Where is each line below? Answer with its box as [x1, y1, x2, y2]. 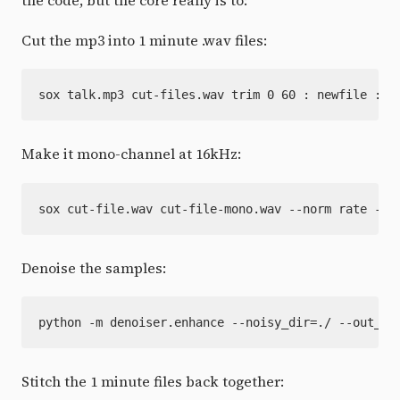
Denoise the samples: [21, 257, 166, 278]
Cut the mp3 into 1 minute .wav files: [21, 30, 267, 51]
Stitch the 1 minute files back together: [21, 371, 284, 391]
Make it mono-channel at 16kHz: [21, 144, 241, 164]
